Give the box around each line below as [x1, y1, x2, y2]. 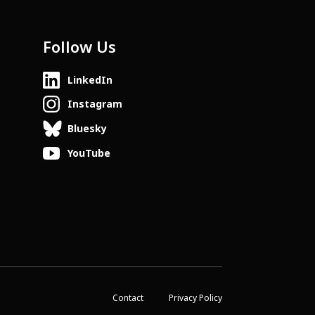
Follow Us [42, 36, 116, 59]
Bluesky [67, 122, 107, 136]
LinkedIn [67, 72, 112, 87]
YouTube [67, 146, 110, 160]
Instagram [67, 97, 122, 112]
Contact [112, 292, 143, 304]
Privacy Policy [169, 292, 222, 304]
